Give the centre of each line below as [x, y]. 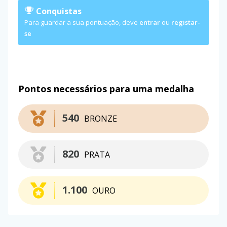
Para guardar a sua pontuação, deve [82, 22]
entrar [150, 22]
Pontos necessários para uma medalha [106, 88]
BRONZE [101, 118]
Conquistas [58, 11]
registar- [186, 22]
